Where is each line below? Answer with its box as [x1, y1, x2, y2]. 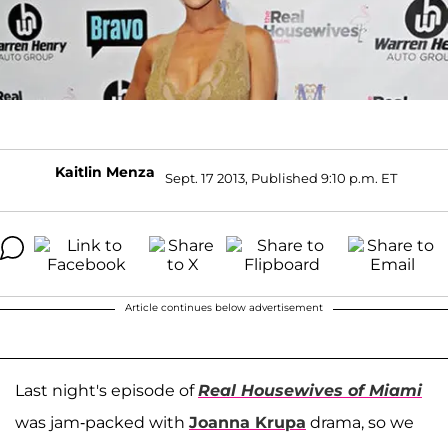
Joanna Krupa [189, 412, 306, 432]
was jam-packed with [15, 412, 189, 432]
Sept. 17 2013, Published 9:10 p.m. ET [165, 170, 397, 187]
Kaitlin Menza [55, 162, 155, 181]
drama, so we [306, 412, 414, 432]
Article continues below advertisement [125, 300, 323, 314]
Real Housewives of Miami [198, 380, 422, 400]
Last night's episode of [15, 380, 198, 400]
